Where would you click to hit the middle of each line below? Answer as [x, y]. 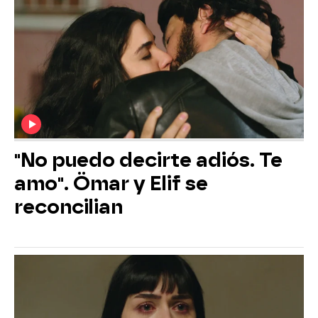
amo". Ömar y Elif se [111, 183]
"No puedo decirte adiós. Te [148, 160]
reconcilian [68, 207]
